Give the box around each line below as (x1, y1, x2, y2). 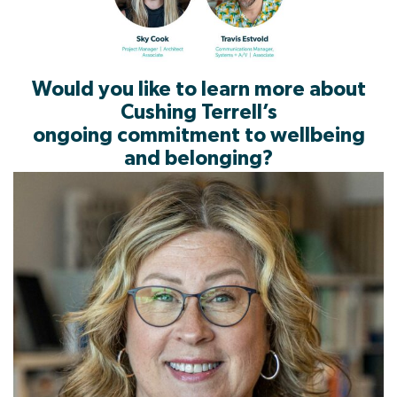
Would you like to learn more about (31, 79, 366, 100)
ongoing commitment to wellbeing (32, 125, 365, 146)
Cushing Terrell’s (120, 102, 277, 123)
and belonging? (124, 148, 273, 169)
